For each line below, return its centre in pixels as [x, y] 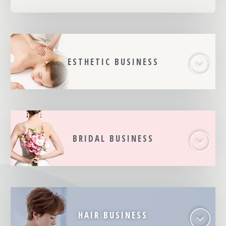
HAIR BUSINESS [113, 215]
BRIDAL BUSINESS [113, 139]
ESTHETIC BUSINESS [113, 62]
